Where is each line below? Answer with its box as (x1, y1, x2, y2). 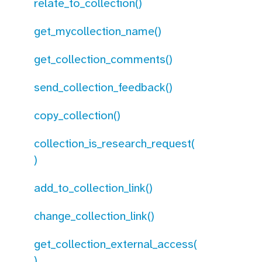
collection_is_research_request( (34, 136, 195, 151)
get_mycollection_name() (34, 23, 161, 39)
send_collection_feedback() (34, 80, 173, 95)
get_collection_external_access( (34, 236, 197, 251)
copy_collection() (34, 108, 120, 123)
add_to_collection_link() (34, 180, 153, 195)
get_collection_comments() (34, 51, 173, 67)
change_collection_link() (34, 208, 154, 223)
